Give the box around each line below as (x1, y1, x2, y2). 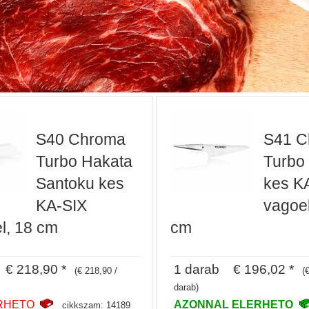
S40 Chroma (35, 130, 126, 148)
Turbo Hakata (35, 152, 132, 170)
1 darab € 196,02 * (174, 261, 294, 277)
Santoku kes (35, 174, 124, 192)
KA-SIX (35, 196, 87, 215)
